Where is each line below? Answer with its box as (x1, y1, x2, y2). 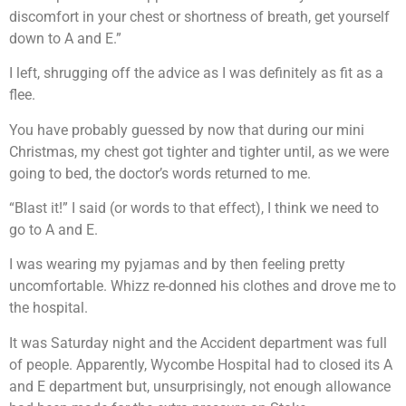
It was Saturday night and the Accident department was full (9, 333, 387, 352)
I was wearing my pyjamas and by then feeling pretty (9, 256, 345, 274)
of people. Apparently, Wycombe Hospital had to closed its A (9, 355, 392, 373)
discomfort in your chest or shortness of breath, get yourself (9, 7, 390, 25)
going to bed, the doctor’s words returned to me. (9, 164, 311, 182)
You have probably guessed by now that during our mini (9, 121, 364, 139)
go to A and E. (9, 220, 98, 238)
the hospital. (9, 299, 88, 317)
